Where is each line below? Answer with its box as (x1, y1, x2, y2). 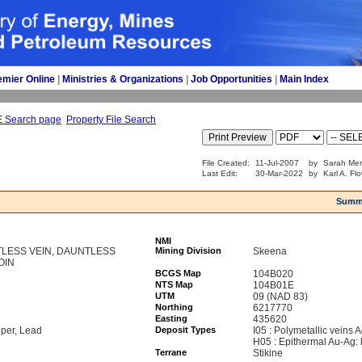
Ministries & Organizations (62, 74, 183, 85)
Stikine (253, 347, 283, 359)
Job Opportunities (191, 74, 272, 85)
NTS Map (155, 280, 193, 289)
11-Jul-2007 (255, 158, 299, 167)
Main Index (280, 74, 329, 85)
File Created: (202, 158, 250, 167)
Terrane (155, 347, 187, 357)
